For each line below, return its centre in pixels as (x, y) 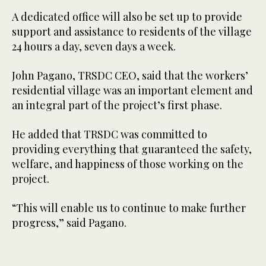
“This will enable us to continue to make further (129, 208)
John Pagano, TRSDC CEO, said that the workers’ (130, 75)
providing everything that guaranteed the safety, (132, 149)
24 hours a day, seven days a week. (94, 46)
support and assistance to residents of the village (132, 31)
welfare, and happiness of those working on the (128, 164)
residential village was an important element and (132, 90)
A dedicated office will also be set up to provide (127, 16)
